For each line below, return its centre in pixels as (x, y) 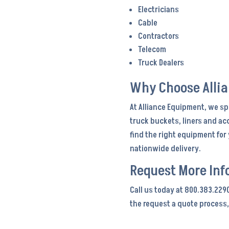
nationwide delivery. (165, 148)
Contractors (158, 36)
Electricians (158, 9)
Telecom (152, 49)
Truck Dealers (161, 63)
